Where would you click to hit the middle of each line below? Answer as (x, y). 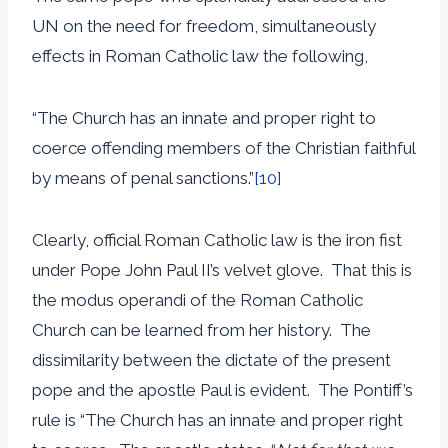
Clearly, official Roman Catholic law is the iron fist (217, 239)
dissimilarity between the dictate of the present (211, 359)
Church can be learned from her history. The (201, 329)
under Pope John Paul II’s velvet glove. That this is (222, 269)
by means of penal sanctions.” (143, 177)
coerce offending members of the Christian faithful (223, 147)
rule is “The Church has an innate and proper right (217, 419)
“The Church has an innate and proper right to (204, 117)
